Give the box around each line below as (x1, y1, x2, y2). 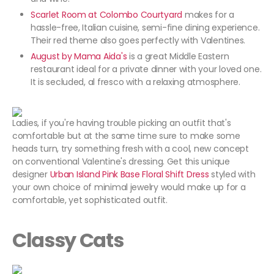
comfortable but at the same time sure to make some (12, 130, 240, 143)
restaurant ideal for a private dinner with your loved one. (31, 63, 262, 76)
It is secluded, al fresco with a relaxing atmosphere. (31, 76, 243, 89)
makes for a (182, 9, 234, 21)
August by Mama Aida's (31, 50, 127, 63)
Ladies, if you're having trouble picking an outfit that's (12, 117, 231, 130)
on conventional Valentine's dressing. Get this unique (12, 155, 230, 168)
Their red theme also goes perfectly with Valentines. (31, 34, 245, 47)
